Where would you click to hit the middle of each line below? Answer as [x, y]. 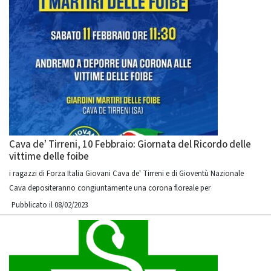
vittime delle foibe [49, 157]
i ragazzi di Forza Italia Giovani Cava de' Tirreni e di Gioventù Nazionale [126, 174]
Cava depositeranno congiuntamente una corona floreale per [110, 188]
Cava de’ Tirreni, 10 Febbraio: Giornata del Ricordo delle [130, 145]
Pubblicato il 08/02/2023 [50, 205]
